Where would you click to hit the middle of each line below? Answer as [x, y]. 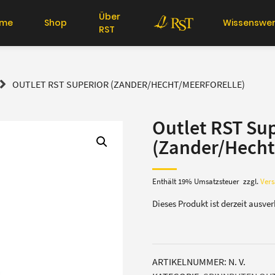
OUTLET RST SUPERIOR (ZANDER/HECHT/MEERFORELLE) [128, 84]
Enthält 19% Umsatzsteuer [196, 181]
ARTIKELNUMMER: [190, 261]
